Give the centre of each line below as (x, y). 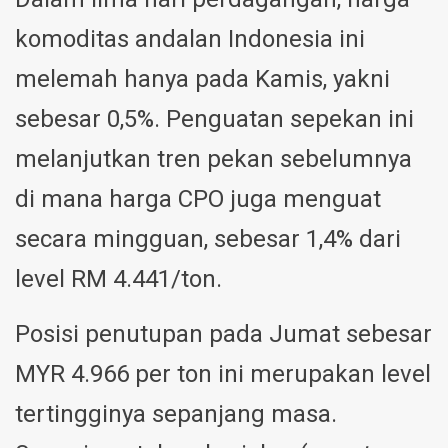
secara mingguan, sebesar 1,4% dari (208, 239)
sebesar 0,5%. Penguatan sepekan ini (214, 119)
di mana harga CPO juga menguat (198, 199)
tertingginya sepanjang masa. (176, 414)
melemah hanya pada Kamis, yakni (202, 79)
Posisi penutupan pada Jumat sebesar (223, 334)
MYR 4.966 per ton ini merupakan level (223, 374)
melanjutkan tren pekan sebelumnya (213, 159)
